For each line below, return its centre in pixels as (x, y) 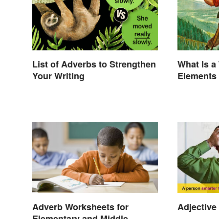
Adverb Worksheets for (80, 207)
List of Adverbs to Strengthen (94, 64)
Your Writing (58, 76)
